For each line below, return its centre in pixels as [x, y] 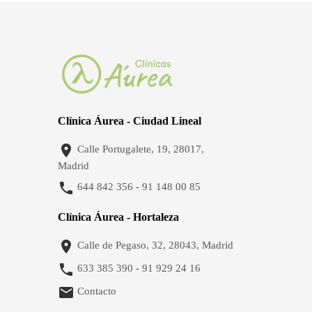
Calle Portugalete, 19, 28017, [140, 149]
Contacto [96, 291]
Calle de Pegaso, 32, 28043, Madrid [155, 245]
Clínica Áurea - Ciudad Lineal [129, 121]
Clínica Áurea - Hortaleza [118, 217]
